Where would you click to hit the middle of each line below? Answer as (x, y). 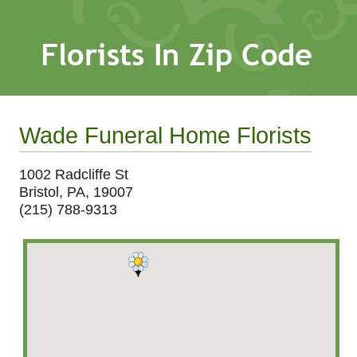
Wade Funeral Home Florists (166, 135)
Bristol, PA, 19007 (76, 192)
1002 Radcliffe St (74, 174)
